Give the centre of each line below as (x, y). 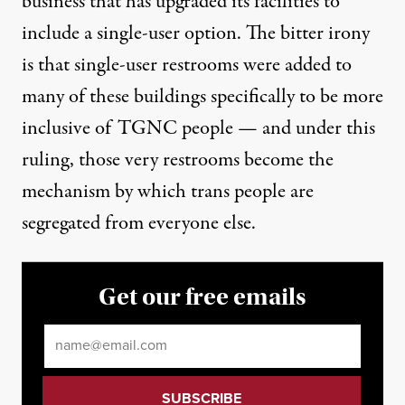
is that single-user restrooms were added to (187, 66)
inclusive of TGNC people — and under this (198, 129)
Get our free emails (202, 297)
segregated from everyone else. (139, 224)
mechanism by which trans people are (168, 192)
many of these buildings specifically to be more (202, 97)
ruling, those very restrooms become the (178, 160)
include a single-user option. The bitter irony (196, 34)
